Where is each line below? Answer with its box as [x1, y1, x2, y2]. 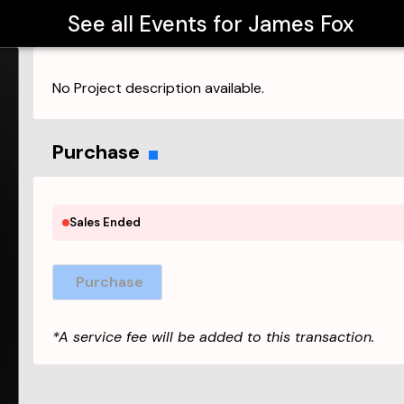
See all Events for [67, 9, 248, 38]
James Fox [247, 9, 353, 38]
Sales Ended [69, 215, 142, 230]
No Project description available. [52, 78, 265, 97]
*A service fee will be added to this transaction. [52, 327, 375, 346]
